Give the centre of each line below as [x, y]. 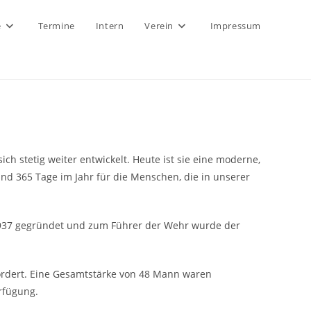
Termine [56, 26]
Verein [159, 26]
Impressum [235, 26]
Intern [110, 26]
